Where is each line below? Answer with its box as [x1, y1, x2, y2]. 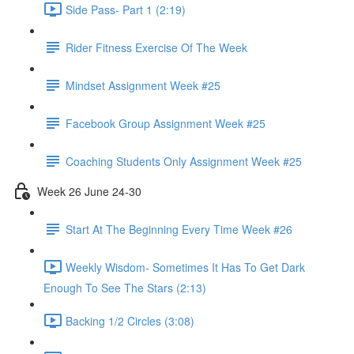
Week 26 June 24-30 [37, 183, 141, 199]
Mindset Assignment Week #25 [66, 77, 220, 93]
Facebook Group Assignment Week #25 [66, 115, 265, 131]
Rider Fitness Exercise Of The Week [66, 39, 247, 55]
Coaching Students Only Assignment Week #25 [66, 153, 302, 169]
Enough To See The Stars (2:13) [43, 280, 206, 296]
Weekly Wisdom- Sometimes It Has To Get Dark [66, 258, 305, 275]
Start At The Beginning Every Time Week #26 [66, 220, 292, 237]
